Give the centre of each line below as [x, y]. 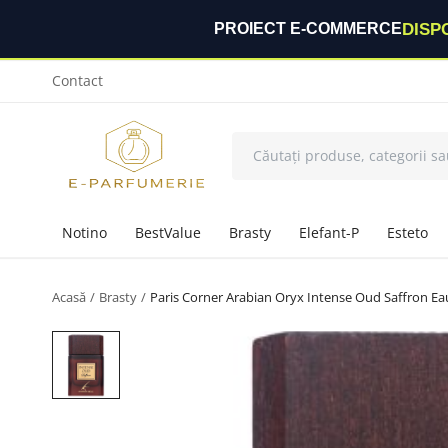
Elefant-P [329, 232]
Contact [77, 80]
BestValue [168, 232]
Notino [84, 232]
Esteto [407, 232]
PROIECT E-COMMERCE [307, 28]
